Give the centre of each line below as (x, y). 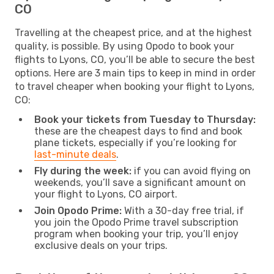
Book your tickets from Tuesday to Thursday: (145, 119)
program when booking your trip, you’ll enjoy (136, 234)
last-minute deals (75, 154)
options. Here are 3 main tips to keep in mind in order (135, 73)
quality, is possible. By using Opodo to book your (124, 46)
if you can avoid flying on (191, 171)
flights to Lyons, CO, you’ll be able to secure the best (135, 59)
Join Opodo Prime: (78, 210)
